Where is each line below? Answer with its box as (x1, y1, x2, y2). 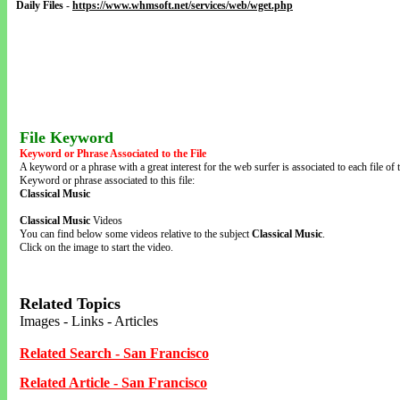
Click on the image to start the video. (20, 241, 173, 254)
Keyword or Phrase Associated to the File (20, 147, 206, 160)
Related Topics (20, 295, 121, 312)
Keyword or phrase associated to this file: (20, 174, 195, 187)
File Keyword (20, 129, 113, 146)
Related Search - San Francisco (20, 346, 209, 361)
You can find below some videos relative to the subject (20, 228, 252, 240)
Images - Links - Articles (20, 313, 158, 329)
